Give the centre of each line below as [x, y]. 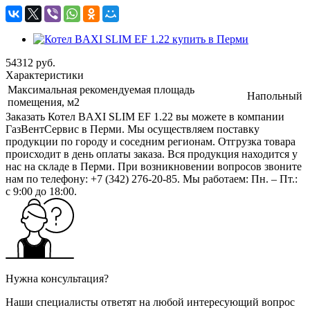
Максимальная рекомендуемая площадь [101, 89]
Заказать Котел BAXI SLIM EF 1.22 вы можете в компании [145, 116]
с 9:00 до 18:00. [41, 191]
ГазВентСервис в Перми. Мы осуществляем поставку [133, 129]
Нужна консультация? [57, 278]
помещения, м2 [44, 102]
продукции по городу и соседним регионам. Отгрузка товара [151, 141]
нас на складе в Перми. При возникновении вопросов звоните [154, 166]
